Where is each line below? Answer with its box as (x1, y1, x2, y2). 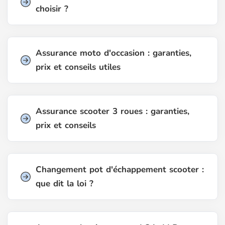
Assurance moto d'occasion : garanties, (36, 47, 191, 59)
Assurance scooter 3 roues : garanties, (36, 105, 189, 117)
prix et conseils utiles (36, 61, 121, 73)
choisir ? (36, 3, 68, 15)
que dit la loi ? (36, 177, 93, 189)
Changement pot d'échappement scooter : (36, 163, 204, 175)
